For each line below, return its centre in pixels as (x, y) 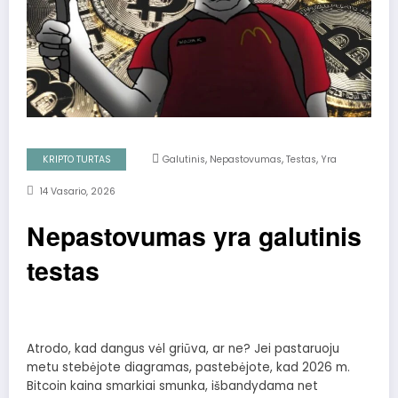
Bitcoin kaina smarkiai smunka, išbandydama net (172, 386)
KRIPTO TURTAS (76, 160)
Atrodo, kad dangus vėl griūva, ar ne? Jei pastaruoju (183, 349)
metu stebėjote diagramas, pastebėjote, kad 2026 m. (188, 368)
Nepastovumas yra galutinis (194, 236)
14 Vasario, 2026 (77, 192)
